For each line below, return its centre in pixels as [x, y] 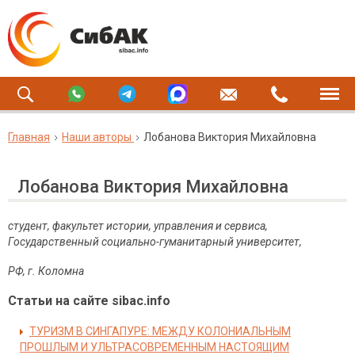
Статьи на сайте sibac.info [89, 301]
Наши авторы [97, 137]
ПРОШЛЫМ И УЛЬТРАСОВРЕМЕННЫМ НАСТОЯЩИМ [155, 347]
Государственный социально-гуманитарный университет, [155, 242]
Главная [29, 137]
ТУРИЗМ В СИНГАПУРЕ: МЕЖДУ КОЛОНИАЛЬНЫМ [160, 331]
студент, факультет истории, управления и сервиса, [138, 226]
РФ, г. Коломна [46, 271]
